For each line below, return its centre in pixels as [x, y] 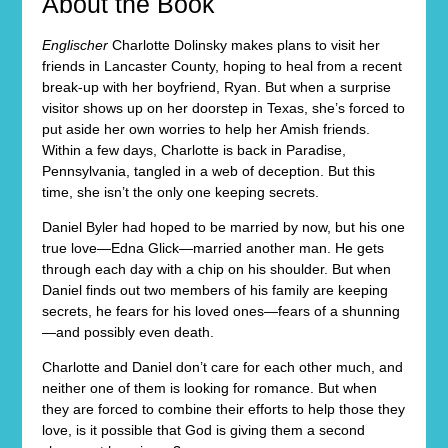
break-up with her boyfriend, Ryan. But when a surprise [217, 86]
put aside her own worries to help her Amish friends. [206, 128]
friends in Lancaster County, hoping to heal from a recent [222, 65]
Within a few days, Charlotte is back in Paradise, [194, 149]
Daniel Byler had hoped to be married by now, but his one [224, 226]
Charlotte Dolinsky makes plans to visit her [244, 44]
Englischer [75, 44]
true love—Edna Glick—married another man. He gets [213, 247]
